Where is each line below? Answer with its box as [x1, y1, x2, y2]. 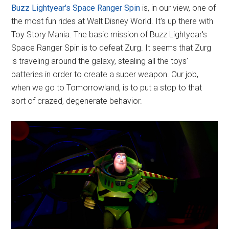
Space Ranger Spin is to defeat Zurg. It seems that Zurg [11, 43, 212, 53]
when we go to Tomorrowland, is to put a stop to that [11, 83, 202, 93]
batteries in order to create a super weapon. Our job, [11, 70, 199, 80]
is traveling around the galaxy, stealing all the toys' [11, 56, 189, 66]
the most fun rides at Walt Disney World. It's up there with [11, 16, 214, 27]
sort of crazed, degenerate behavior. [11, 96, 143, 106]
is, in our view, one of [140, 3, 216, 13]
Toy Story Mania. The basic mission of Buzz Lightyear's [11, 30, 208, 40]
